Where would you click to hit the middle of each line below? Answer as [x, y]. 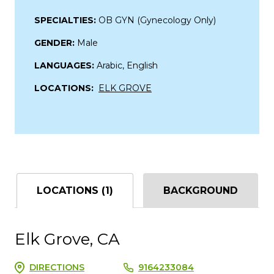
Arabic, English [127, 65]
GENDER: [56, 43]
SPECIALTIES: [66, 20]
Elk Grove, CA [67, 239]
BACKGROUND [200, 190]
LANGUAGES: [65, 65]
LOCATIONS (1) [75, 190]
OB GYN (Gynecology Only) [157, 20]
